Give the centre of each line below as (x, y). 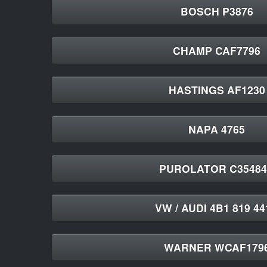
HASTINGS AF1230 (217, 90)
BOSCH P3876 (217, 11)
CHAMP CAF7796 (217, 50)
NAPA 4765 (217, 129)
